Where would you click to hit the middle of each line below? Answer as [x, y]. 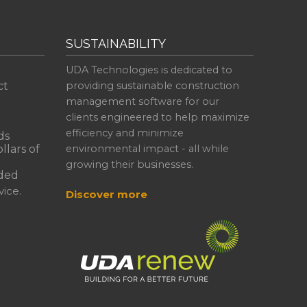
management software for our [142, 101]
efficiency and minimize [124, 133]
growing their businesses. [129, 164]
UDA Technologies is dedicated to [149, 70]
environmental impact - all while [147, 148]
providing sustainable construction [152, 85]
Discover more [106, 194]
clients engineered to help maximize [157, 117]
